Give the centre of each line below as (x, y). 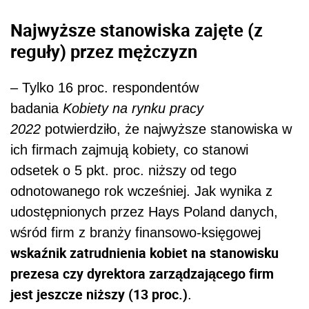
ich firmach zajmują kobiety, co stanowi (129, 149)
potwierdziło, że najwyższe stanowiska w (168, 129)
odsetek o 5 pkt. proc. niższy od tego (123, 170)
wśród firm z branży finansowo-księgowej (136, 232)
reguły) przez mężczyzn (104, 51)
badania (37, 108)
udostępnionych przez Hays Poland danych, (144, 211)
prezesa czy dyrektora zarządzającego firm (142, 273)
